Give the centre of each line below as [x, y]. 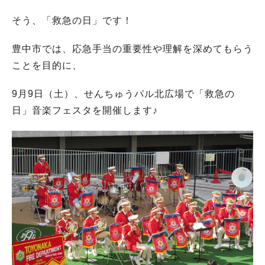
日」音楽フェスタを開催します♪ [85, 110]
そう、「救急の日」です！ [72, 20]
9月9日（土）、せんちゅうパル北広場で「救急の [123, 93]
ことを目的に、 [47, 65]
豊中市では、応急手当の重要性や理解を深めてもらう [132, 49]
